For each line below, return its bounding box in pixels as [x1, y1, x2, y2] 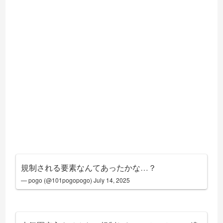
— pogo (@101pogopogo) [21, 176, 94, 185]
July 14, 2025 [94, 176, 130, 185]
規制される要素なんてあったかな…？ [21, 162, 157, 173]
